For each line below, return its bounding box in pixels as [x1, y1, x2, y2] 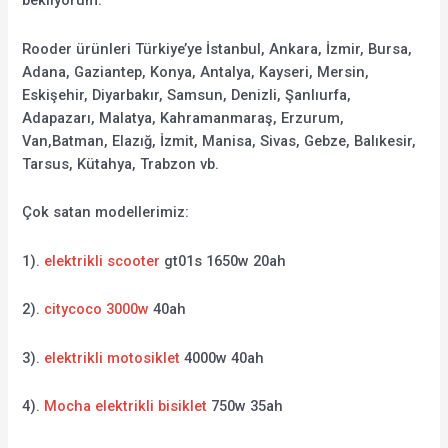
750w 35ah [207, 397, 284, 416]
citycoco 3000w [44, 300, 150, 319]
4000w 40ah [180, 348, 265, 367]
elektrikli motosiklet [44, 348, 181, 367]
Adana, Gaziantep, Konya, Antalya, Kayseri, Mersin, [22, 62, 370, 81]
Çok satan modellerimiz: [22, 203, 190, 222]
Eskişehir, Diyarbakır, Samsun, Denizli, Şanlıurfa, [22, 85, 352, 104]
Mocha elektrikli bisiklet [44, 397, 208, 416]
